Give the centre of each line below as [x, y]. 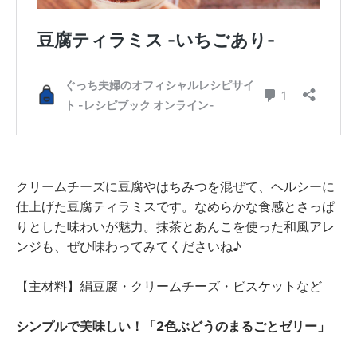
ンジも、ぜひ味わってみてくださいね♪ [129, 247]
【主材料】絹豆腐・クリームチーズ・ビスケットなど [169, 286]
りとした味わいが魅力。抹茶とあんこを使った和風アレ [175, 227]
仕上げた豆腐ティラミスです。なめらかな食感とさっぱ [175, 207]
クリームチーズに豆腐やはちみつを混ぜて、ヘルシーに [175, 187]
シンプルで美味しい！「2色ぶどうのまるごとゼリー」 [173, 326]
